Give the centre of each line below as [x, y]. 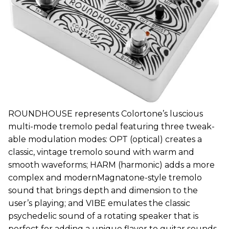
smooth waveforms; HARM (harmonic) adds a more [111, 165]
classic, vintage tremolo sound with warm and [101, 152]
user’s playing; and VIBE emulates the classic [99, 203]
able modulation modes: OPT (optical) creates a [105, 140]
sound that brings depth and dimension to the [103, 191]
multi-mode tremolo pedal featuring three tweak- [111, 127]
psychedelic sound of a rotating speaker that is [103, 216]
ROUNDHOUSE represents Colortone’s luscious [106, 114]
